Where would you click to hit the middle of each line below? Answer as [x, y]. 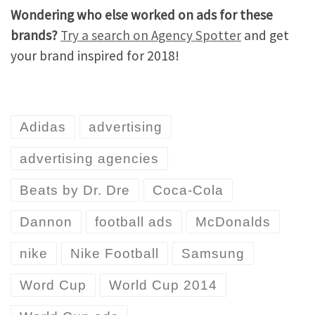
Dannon [46, 222]
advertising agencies [89, 159]
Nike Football [115, 254]
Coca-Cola [188, 191]
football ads [134, 222]
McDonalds [233, 222]
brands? [34, 35]
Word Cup [53, 285]
